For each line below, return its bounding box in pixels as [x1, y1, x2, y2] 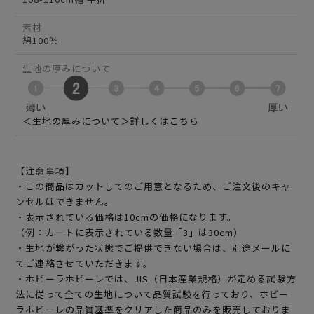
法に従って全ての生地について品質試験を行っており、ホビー [15, 287, 289, 301]
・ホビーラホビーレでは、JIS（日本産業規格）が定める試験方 [15, 271, 296, 285]
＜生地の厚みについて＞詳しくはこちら [22, 114, 200, 128]
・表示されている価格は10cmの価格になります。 [15, 210, 238, 224]
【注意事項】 [15, 163, 75, 177]
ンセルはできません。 [15, 194, 114, 208]
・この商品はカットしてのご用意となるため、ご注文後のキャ [15, 179, 292, 193]
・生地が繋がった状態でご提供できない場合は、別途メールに [15, 240, 292, 254]
